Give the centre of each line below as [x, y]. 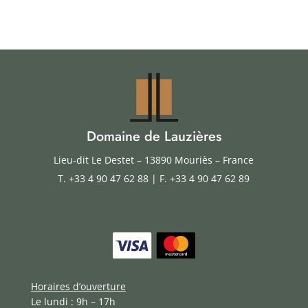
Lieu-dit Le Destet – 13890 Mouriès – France [154, 160]
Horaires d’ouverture [78, 286]
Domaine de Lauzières [154, 137]
